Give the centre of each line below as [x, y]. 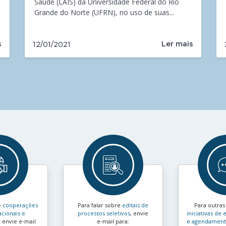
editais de [135, 205]
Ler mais [177, 44]
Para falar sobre [100, 205]
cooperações [20, 205]
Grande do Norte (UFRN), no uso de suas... [104, 13]
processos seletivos [104, 213]
